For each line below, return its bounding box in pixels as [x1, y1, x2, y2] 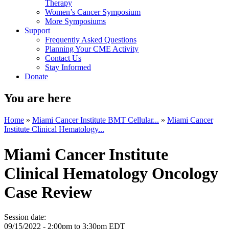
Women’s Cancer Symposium [45, 8, 141, 17]
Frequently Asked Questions [45, 35, 136, 44]
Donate [25, 72, 48, 81]
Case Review [4, 182, 92, 201]
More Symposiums [45, 17, 106, 26]
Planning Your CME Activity [45, 44, 139, 54]
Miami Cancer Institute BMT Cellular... [32, 116, 159, 125]
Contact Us [45, 54, 81, 63]
